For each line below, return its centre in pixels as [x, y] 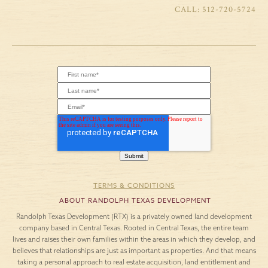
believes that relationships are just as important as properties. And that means [134, 250]
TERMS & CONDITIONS [134, 186]
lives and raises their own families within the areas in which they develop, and [134, 239]
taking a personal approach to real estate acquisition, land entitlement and [134, 262]
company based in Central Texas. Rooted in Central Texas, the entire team [134, 228]
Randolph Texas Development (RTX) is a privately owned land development [134, 216]
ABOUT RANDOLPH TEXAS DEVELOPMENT [134, 200]
